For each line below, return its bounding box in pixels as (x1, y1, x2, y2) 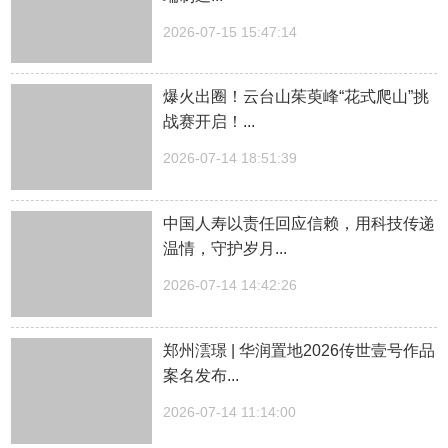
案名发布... (163, 366, 240, 384)
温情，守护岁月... (163, 240, 288, 258)
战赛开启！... (163, 113, 256, 131)
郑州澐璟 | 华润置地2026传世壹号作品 (163, 341, 436, 359)
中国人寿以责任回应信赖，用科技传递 (163, 215, 436, 233)
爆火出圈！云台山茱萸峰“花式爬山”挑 (163, 88, 430, 106)
